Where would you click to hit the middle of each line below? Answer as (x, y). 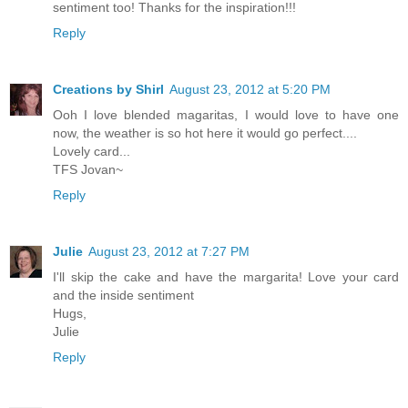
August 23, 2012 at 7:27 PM (169, 252)
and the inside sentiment (123, 296)
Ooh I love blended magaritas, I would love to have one (226, 115)
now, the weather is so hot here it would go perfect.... (205, 133)
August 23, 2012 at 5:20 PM (250, 90)
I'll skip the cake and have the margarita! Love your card (226, 277)
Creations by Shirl (108, 90)
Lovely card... (92, 152)
